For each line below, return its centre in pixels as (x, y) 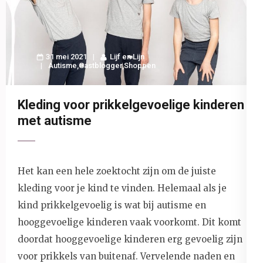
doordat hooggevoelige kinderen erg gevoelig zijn (130, 239)
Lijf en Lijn (127, 57)
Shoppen (140, 66)
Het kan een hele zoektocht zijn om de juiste (117, 171)
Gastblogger (100, 66)
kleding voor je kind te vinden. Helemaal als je (122, 188)
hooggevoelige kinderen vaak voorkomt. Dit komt (129, 222)
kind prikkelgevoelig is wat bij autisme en (112, 205)
